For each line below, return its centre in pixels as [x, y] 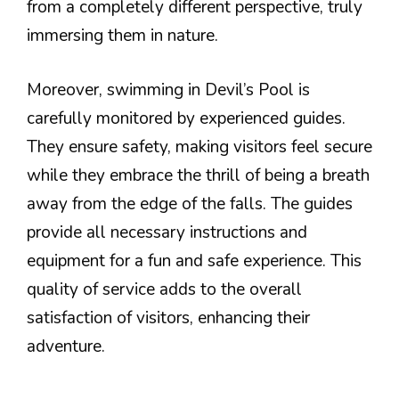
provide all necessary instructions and [167, 232]
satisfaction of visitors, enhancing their [168, 318]
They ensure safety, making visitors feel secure [199, 147]
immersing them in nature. [122, 36]
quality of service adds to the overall [164, 289]
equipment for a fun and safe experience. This [194, 261]
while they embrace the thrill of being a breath [198, 175]
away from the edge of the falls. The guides [190, 204]
